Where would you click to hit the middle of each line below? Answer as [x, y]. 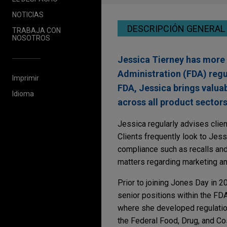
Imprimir [26, 78]
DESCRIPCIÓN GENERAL [176, 28]
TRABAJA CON [36, 30]
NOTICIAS [28, 14]
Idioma [23, 93]
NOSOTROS [31, 38]
